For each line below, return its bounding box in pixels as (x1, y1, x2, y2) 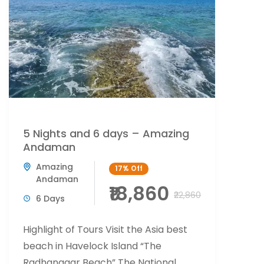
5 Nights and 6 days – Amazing (23, 126, 189, 141)
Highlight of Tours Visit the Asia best (23, 222, 187, 236)
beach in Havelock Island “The (23, 239, 161, 253)
